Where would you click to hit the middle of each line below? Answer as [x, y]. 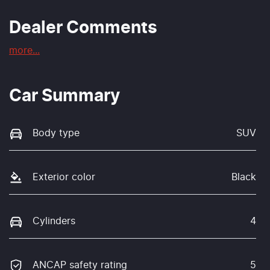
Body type [56, 133]
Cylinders [54, 221]
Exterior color [64, 177]
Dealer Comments [83, 28]
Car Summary [64, 96]
